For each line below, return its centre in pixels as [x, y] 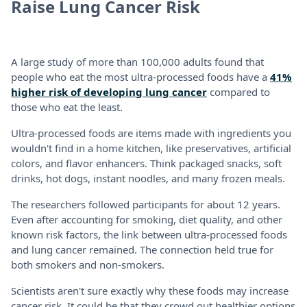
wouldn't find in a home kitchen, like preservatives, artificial [151, 148]
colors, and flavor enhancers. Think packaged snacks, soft [146, 163]
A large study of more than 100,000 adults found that [137, 61]
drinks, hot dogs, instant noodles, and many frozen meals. [148, 178]
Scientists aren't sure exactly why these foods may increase [150, 290]
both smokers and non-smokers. [88, 264]
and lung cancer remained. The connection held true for [142, 249]
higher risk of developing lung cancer [109, 91]
